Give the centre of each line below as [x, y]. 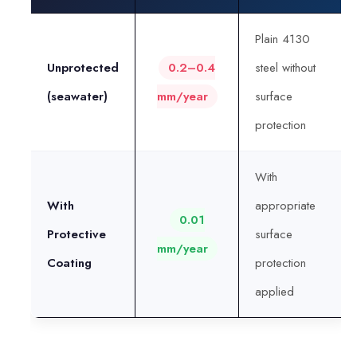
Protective [76, 234]
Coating [69, 263]
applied [275, 291]
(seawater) [77, 96]
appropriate [285, 205]
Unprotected [83, 67]
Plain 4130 [282, 39]
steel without [285, 67]
